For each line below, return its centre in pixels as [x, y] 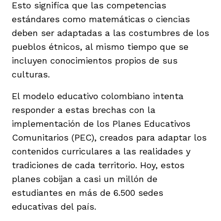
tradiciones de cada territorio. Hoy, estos [98, 165]
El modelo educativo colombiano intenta [98, 96]
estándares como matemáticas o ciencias [101, 19]
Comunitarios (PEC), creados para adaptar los [109, 137]
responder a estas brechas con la [84, 110]
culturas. [31, 74]
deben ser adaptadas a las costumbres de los [110, 33]
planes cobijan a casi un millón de [85, 179]
